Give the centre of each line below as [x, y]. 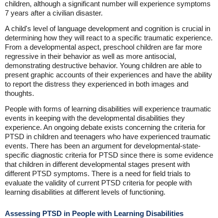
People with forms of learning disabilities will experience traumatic [108, 109]
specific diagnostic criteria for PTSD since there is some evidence [109, 155]
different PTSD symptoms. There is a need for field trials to [98, 173]
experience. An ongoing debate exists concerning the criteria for [105, 127]
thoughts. [19, 93]
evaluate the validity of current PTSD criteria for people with [98, 183]
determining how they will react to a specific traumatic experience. [109, 38]
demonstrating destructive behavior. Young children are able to [103, 65]
